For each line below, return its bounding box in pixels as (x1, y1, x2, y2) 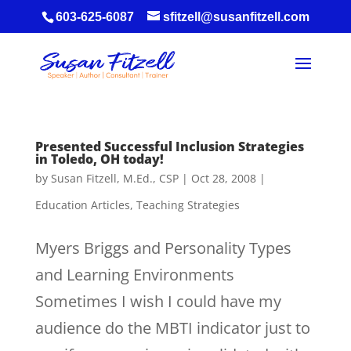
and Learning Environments (34, 264, 234, 285)
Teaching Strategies (136, 197, 240, 212)
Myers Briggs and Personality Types (34, 237, 291, 259)
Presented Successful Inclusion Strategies (34, 138, 304, 155)
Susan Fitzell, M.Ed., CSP (50, 171, 179, 186)
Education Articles (34, 197, 130, 212)
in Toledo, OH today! (34, 150, 164, 168)
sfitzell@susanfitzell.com (162, 10, 309, 24)
